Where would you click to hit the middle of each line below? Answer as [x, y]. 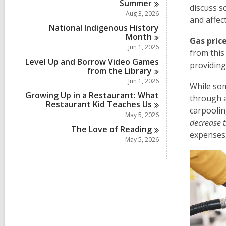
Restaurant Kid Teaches [94, 104]
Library [138, 71]
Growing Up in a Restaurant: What [92, 95]
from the [106, 71]
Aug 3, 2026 [142, 13]
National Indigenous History [104, 28]
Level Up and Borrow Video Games [92, 62]
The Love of [96, 129]
